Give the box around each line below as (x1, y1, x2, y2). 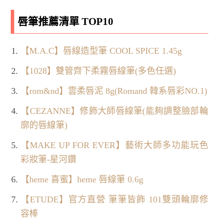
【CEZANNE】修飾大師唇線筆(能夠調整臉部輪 (21, 106, 208, 116)
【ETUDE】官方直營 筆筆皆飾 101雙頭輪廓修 (21, 194, 208, 204)
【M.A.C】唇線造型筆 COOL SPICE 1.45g (21, 45, 182, 56)
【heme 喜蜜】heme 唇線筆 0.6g (21, 174, 144, 184)
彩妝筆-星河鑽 (21, 154, 77, 164)
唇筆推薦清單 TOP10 (18, 15, 114, 27)
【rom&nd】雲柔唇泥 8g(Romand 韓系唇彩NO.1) (21, 86, 208, 96)
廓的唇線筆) (21, 120, 68, 130)
